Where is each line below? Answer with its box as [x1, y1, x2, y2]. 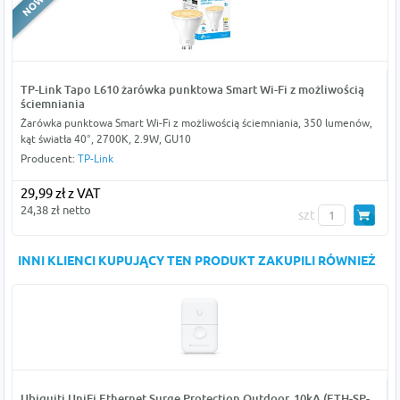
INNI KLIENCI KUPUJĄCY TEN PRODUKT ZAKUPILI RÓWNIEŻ [18, 254, 377, 271]
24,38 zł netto [20, 203, 91, 218]
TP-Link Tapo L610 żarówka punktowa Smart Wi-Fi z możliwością [20, 82, 364, 97]
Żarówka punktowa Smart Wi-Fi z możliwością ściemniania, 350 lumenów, [20, 116, 372, 130]
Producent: [20, 152, 78, 166]
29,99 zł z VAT [20, 186, 100, 202]
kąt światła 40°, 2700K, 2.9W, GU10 [20, 132, 191, 146]
